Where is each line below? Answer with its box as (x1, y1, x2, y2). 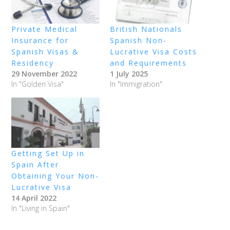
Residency (11, 57, 54, 68)
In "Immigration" (110, 79, 162, 89)
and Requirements (110, 57, 187, 68)
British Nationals (110, 24, 182, 34)
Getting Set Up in (11, 148, 85, 158)
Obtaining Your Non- (11, 170, 100, 181)
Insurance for (11, 35, 69, 45)
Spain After (11, 159, 60, 169)
